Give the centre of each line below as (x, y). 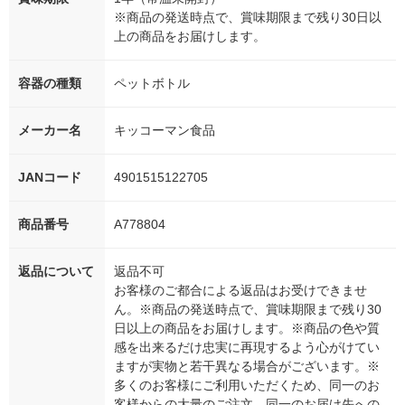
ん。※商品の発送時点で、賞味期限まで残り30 (248, 310)
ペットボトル (152, 84)
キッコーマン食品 (165, 131)
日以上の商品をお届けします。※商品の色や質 (247, 329)
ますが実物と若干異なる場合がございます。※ (247, 367)
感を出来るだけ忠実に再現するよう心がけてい (247, 348)
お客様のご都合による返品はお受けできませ (240, 291)
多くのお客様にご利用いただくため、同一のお (247, 386)
